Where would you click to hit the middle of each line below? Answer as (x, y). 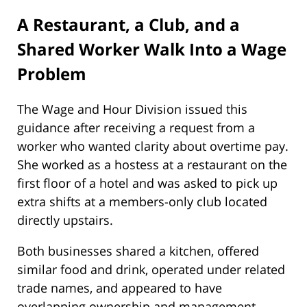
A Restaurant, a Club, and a (128, 24)
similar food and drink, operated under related (151, 269)
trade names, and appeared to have (120, 287)
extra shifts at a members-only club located (142, 201)
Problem (52, 73)
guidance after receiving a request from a (136, 127)
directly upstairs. (65, 220)
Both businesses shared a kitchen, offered (138, 250)
